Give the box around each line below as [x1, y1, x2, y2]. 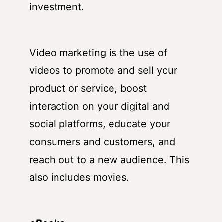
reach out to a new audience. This [29, 153, 189, 166]
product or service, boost [29, 82, 147, 94]
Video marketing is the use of [29, 46, 167, 58]
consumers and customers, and [29, 135, 175, 148]
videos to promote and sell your [29, 64, 177, 76]
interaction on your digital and [29, 100, 169, 112]
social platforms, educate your [29, 117, 170, 130]
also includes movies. [29, 171, 129, 183]
